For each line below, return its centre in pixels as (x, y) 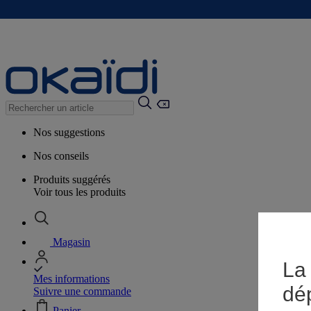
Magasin (72, 242)
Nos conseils (61, 156)
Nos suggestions (69, 132)
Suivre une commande (82, 291)
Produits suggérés (72, 179)
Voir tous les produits (79, 192)
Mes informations (72, 279)
